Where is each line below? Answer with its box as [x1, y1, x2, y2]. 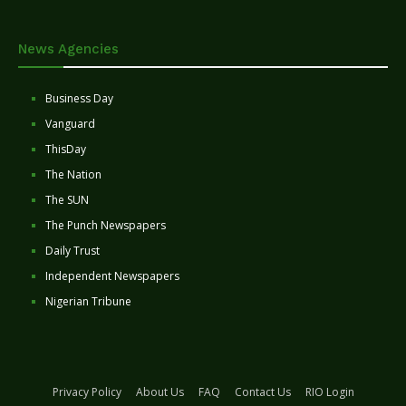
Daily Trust [45, 243, 100, 259]
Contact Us [234, 384, 291, 401]
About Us [135, 384, 184, 401]
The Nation [45, 167, 101, 183]
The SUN [45, 192, 89, 208]
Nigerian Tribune [45, 294, 131, 310]
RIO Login [304, 384, 354, 401]
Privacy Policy [52, 384, 121, 401]
